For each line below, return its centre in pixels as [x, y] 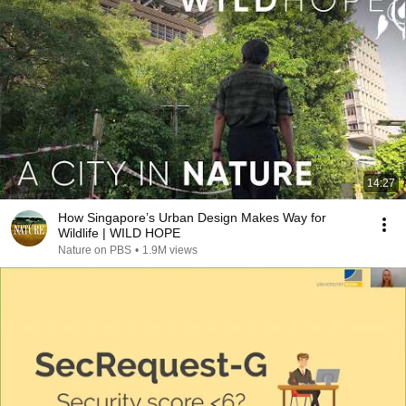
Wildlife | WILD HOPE [119, 233]
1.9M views [170, 250]
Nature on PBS [95, 250]
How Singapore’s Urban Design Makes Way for [192, 217]
